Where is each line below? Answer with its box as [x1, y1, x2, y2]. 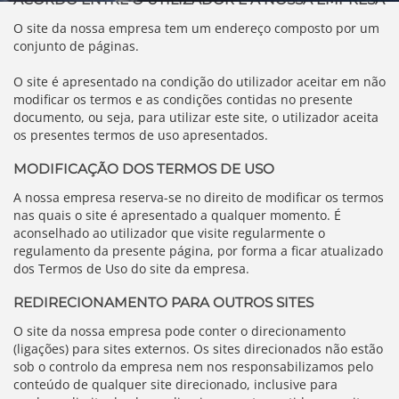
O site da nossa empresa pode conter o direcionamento [13, 322, 346, 339]
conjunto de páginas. [13, 37, 139, 54]
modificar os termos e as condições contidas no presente [13, 91, 353, 108]
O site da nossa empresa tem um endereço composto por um [13, 20, 379, 37]
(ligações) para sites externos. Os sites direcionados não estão [13, 340, 383, 357]
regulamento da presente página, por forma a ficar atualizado [13, 242, 383, 259]
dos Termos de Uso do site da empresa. [13, 260, 249, 277]
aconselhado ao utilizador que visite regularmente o [13, 224, 325, 241]
